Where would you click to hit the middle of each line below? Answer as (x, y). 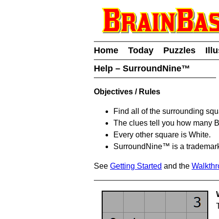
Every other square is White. (162, 135)
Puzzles (179, 50)
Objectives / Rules (127, 92)
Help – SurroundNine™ (143, 68)
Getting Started (136, 166)
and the (177, 166)
